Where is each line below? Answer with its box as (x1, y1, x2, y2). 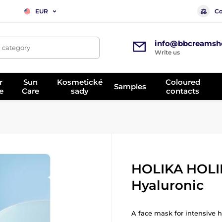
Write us (154, 49, 180, 56)
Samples (114, 81, 147, 91)
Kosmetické (57, 77, 103, 87)
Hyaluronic (131, 177, 204, 193)
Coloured (165, 77, 200, 87)
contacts (166, 86, 200, 96)
